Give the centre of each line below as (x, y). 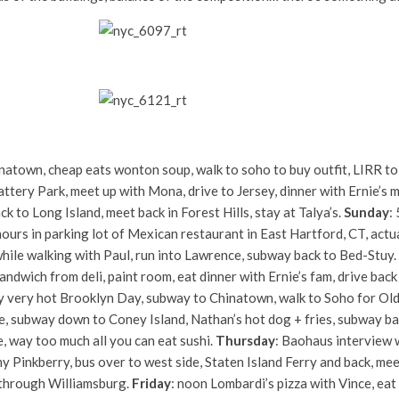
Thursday (245, 340)
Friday (151, 383)
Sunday (366, 212)
